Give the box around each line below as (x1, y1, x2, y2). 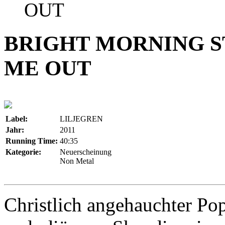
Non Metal (60, 156, 94, 165)
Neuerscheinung (60, 147, 111, 156)
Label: (6, 114, 28, 123)
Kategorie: (6, 147, 41, 156)
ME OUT (4, 56, 91, 80)
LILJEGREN (60, 114, 103, 123)
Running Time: (6, 136, 58, 145)
